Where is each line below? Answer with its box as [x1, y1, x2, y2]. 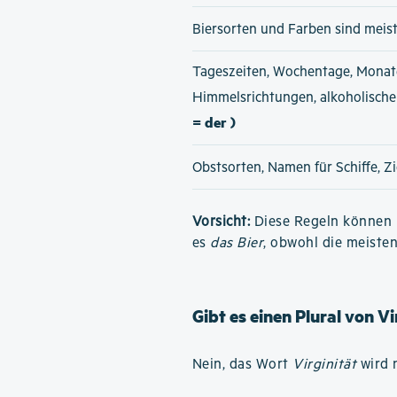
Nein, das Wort [191, 356, 293, 373]
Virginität [292, 356, 357, 373]
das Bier [210, 235, 264, 252]
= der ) [191, 112, 236, 132]
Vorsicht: [191, 214, 251, 230]
